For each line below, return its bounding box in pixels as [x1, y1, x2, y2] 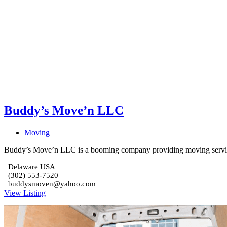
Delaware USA [8, 162, 55, 171]
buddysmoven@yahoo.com [8, 179, 96, 188]
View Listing [4, 188, 46, 197]
